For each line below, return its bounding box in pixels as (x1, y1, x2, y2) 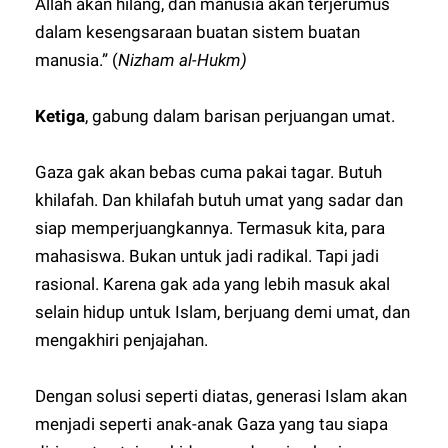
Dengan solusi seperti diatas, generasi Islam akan (35, 386, 408, 406)
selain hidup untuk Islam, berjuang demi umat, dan (35, 302, 411, 322)
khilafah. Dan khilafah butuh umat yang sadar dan (35, 190, 404, 210)
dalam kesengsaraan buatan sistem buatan (35, 22, 361, 42)
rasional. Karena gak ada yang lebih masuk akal (35, 274, 391, 294)
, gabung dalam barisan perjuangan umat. (85, 106, 396, 126)
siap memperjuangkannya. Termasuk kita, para (35, 218, 386, 238)
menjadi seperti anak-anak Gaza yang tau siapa (35, 414, 389, 434)
